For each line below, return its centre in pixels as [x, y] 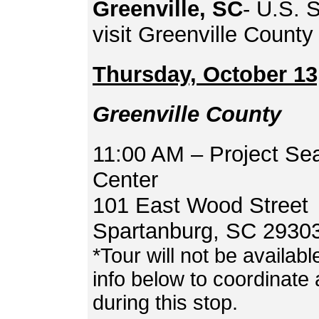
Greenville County [187, 114]
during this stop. [171, 303]
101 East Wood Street [200, 205]
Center [125, 180]
